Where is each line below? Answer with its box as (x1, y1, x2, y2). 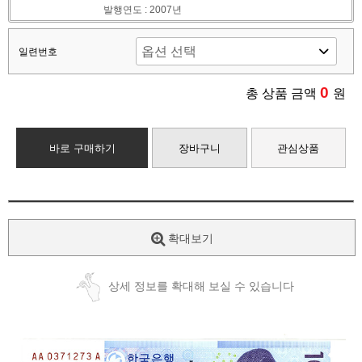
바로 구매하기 (48, 141, 116, 154)
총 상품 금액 (246, 86, 320, 100)
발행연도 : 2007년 (103, 3, 182, 15)
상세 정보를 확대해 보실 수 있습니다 (108, 279, 294, 293)
